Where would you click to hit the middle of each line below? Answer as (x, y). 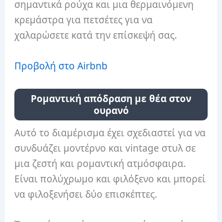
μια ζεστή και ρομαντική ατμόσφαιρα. (100, 163)
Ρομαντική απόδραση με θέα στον (111, 98)
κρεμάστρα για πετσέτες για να (84, 20)
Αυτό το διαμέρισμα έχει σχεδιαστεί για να (110, 133)
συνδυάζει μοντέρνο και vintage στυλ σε (105, 148)
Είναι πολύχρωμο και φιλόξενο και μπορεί (110, 179)
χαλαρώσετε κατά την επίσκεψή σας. (96, 35)
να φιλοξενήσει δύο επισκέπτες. (86, 194)
